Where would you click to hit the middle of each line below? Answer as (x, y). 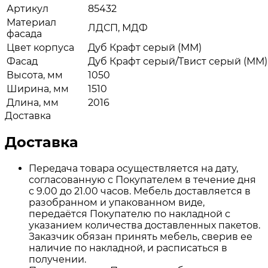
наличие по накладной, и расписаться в (128, 248)
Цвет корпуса (40, 47)
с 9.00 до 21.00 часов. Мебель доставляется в (140, 191)
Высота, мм (35, 75)
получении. (57, 259)
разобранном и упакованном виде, (117, 202)
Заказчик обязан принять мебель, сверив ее (141, 236)
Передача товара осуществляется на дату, (133, 168)
